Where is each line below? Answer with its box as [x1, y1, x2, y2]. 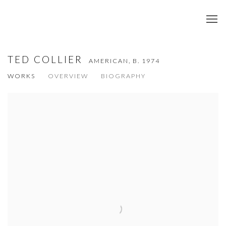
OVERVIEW [48, 72, 88, 80]
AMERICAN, [89, 57, 133, 65]
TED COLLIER [8, 53, 87, 65]
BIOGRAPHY [101, 72, 146, 80]
